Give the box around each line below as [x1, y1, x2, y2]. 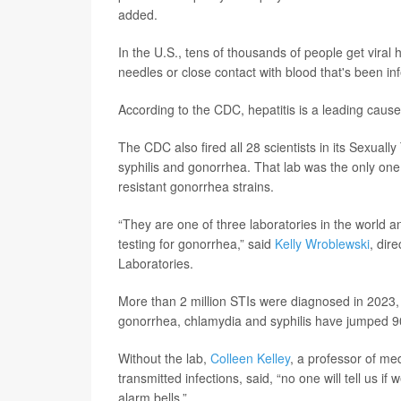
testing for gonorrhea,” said [118, 235, 275, 252]
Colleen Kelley [210, 349, 290, 367]
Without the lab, [118, 349, 210, 367]
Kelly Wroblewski [275, 235, 370, 252]
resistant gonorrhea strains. [118, 177, 274, 195]
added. [118, 5, 158, 23]
